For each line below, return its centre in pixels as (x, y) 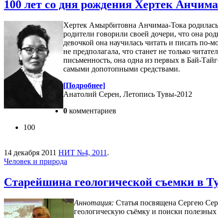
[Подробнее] (84, 85)
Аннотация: (94, 202)
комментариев (92, 110)
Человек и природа (36, 161)
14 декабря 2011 (30, 152)
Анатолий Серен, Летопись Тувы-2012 (128, 94)
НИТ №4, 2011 (83, 152)
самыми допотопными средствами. (123, 69)
